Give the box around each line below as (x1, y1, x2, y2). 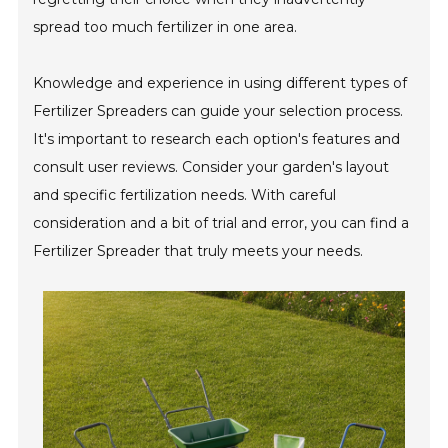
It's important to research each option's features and (33, 129, 401, 148)
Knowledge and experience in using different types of (33, 73, 408, 92)
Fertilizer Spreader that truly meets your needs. (33, 241, 364, 260)
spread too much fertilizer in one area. (33, 17, 298, 36)
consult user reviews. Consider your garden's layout (33, 157, 390, 176)
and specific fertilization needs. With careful (33, 185, 337, 204)
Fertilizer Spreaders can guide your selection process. (33, 101, 404, 120)
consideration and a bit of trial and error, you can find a (33, 213, 410, 232)
